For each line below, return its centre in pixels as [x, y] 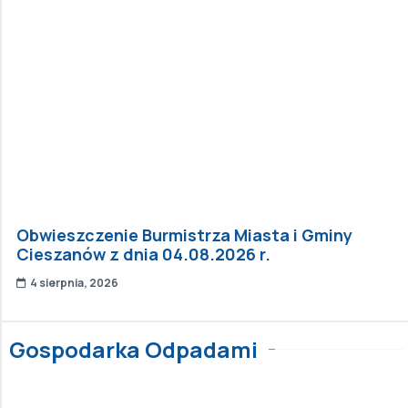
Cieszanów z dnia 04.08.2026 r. [143, 254]
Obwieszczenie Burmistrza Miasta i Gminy [184, 235]
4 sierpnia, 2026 [74, 282]
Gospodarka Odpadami [133, 349]
